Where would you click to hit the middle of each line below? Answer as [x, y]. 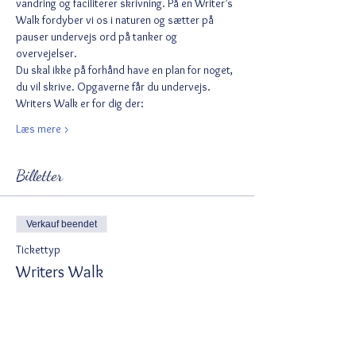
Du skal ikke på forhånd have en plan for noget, [126, 70]
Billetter [39, 176]
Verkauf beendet [62, 224]
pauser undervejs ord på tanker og [98, 37]
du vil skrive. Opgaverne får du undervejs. [113, 87]
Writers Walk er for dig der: [80, 103]
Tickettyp [38, 250]
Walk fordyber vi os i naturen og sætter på [116, 20]
